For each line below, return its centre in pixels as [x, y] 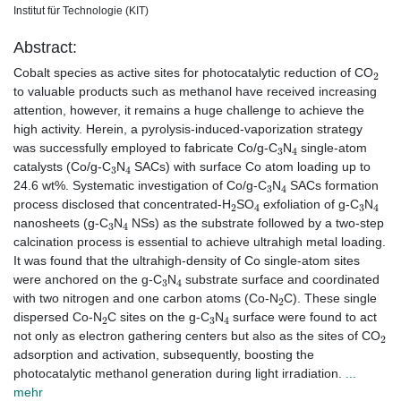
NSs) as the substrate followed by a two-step [256, 223]
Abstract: [45, 48]
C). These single [330, 299]
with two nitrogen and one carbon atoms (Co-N [146, 299]
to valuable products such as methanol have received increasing [195, 92]
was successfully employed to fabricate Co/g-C [145, 148]
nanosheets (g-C [61, 223]
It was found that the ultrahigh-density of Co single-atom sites [187, 261]
